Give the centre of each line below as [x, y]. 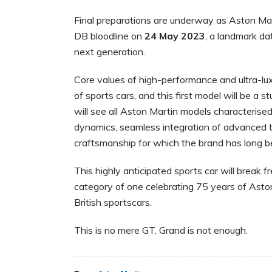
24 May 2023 [175, 36]
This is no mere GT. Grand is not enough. [161, 230]
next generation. [110, 52]
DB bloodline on [109, 36]
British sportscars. [115, 202]
